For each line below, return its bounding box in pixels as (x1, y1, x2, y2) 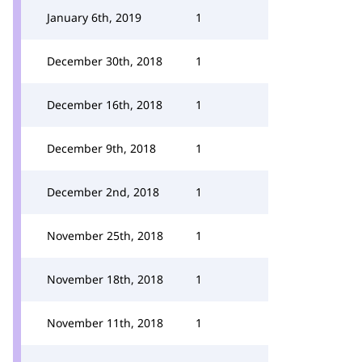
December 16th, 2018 (47, 97, 162, 112)
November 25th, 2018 (47, 228, 163, 243)
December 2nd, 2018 (47, 184, 159, 200)
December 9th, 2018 (47, 141, 156, 156)
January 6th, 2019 (47, 10, 141, 25)
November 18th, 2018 (47, 271, 163, 287)
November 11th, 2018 (47, 315, 163, 330)
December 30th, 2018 (47, 53, 162, 69)
